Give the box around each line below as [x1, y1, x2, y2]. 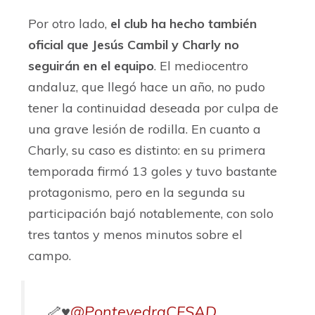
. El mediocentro [154, 58, 248, 75]
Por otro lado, [28, 15, 110, 32]
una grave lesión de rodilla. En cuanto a [28, 121, 261, 138]
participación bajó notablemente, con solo [28, 205, 274, 222]
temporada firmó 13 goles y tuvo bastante [28, 163, 277, 180]
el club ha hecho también [110, 15, 257, 32]
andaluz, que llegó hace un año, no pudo [28, 79, 265, 96]
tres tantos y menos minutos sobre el [28, 226, 243, 243]
